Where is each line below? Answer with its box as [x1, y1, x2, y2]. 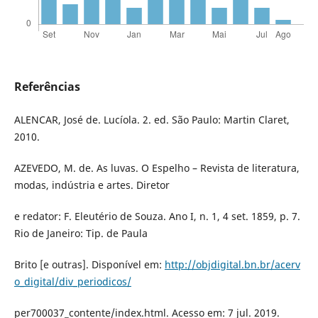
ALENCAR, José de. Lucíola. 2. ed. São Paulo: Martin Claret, [13, 113, 290, 127]
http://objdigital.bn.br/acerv [164, 258, 300, 272]
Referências [13, 79, 80, 95]
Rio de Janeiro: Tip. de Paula [13, 226, 148, 241]
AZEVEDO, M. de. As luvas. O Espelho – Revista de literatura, [13, 161, 300, 175]
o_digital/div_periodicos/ [13, 275, 131, 289]
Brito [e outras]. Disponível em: [13, 258, 165, 272]
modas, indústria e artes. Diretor [13, 178, 170, 192]
